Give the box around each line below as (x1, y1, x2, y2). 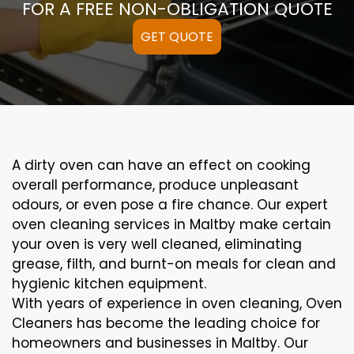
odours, (12, 195, 66, 215)
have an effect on (128, 156, 253, 175)
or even (66, 195, 117, 215)
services (114, 215, 170, 235)
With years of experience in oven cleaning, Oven (12, 294, 342, 314)
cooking (253, 156, 311, 175)
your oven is (12, 235, 98, 254)
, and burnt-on (92, 254, 196, 274)
